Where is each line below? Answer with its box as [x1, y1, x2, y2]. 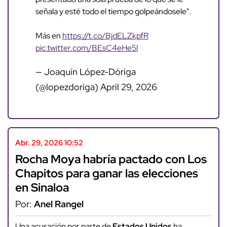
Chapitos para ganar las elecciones [15, 165, 198, 181]
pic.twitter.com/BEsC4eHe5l [35, 43, 138, 54]
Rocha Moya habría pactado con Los [15, 150, 207, 167]
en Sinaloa [15, 179, 69, 195]
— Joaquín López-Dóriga [35, 66, 136, 78]
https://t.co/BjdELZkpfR [62, 30, 148, 42]
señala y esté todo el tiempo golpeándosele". [35, 6, 191, 17]
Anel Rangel [33, 198, 84, 210]
